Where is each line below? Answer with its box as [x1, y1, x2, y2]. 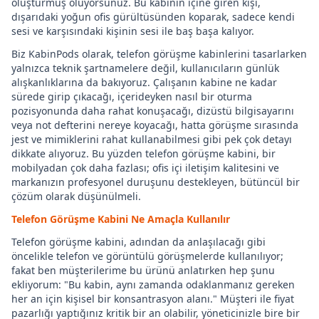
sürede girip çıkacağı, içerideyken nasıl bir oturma [11, 90, 252, 103]
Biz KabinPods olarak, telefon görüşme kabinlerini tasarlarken [11, 47, 307, 61]
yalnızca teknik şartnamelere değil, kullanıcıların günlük [11, 61, 279, 75]
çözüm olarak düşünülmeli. [11, 189, 141, 203]
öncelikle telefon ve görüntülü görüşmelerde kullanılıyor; [11, 249, 283, 263]
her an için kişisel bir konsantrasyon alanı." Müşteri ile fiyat [11, 292, 294, 305]
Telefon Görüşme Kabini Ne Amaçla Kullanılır [11, 212, 230, 226]
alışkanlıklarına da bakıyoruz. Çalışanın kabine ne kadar [11, 75, 277, 89]
